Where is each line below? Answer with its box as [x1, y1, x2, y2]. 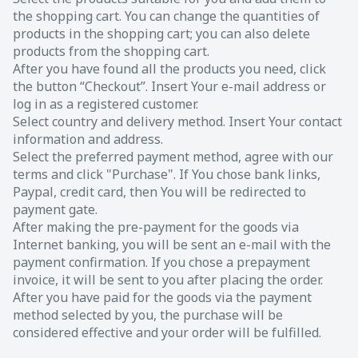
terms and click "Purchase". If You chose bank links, [13, 165, 320, 183]
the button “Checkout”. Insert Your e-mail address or [13, 77, 326, 95]
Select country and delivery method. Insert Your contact [13, 112, 342, 130]
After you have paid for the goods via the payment [13, 288, 312, 306]
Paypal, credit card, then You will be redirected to [13, 182, 306, 201]
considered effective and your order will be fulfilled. [13, 323, 321, 341]
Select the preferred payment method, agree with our [13, 147, 333, 165]
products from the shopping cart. [13, 42, 209, 60]
